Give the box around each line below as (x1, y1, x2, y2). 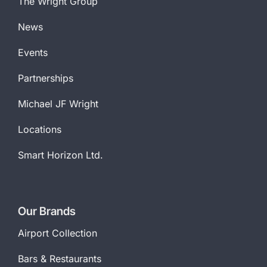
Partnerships (17, 72, 73, 85)
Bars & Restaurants (17, 253, 101, 265)
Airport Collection (17, 227, 97, 240)
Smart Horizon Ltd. (17, 149, 103, 162)
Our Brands (17, 204, 76, 219)
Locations (17, 123, 61, 136)
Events (17, 46, 48, 59)
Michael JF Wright (17, 98, 98, 110)
